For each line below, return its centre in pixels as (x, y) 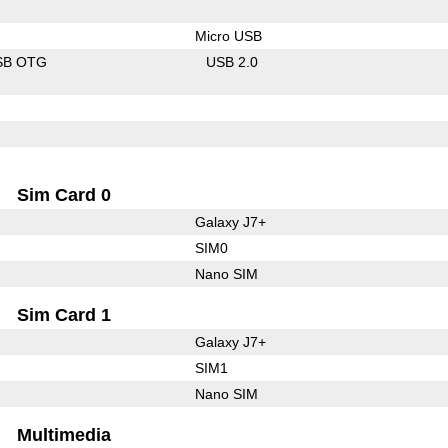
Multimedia (64, 434)
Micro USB (228, 35)
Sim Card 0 (64, 194)
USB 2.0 (232, 61)
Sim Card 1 (64, 314)
